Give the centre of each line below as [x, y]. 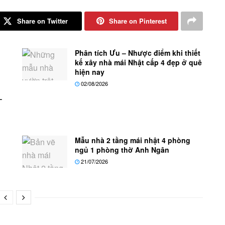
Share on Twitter [42, 21]
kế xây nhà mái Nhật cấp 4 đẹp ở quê [138, 62]
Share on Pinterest [138, 21]
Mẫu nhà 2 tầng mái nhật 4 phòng [133, 140]
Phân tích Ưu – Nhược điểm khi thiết [138, 52]
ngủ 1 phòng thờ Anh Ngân [122, 149]
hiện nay [90, 72]
